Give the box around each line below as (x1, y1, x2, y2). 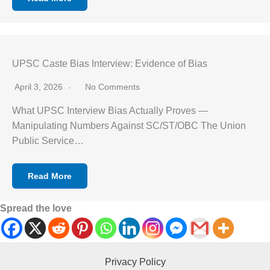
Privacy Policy (104, 257, 166, 267)
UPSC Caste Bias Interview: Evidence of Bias (12, 58, 207, 69)
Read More (28, 171, 72, 181)
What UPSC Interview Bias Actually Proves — (12, 105, 208, 116)
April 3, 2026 (14, 82, 65, 92)
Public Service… (12, 136, 84, 146)
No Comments (85, 82, 140, 92)
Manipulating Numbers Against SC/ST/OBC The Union (12, 121, 246, 131)
